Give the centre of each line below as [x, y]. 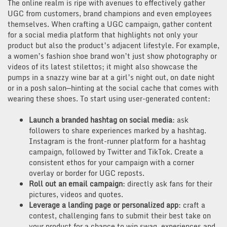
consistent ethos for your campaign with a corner [111, 162]
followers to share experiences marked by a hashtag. [118, 130]
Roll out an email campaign [76, 183]
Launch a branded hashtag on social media [101, 120]
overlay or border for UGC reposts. [87, 173]
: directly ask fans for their [167, 183]
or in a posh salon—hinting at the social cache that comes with [113, 88]
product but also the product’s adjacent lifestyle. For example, [113, 45]
